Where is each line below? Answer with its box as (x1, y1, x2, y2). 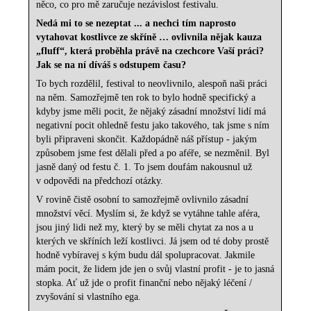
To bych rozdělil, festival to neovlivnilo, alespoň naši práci (36, 78, 268, 90)
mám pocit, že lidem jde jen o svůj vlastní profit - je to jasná (36, 264, 275, 275)
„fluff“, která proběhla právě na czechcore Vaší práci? (36, 46, 264, 57)
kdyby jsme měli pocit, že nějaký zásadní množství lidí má (36, 106, 267, 117)
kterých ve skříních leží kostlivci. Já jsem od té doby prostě (36, 236, 269, 247)
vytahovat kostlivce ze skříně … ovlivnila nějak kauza (36, 32, 262, 43)
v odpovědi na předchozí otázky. (36, 176, 164, 187)
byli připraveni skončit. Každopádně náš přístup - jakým (36, 134, 258, 145)
